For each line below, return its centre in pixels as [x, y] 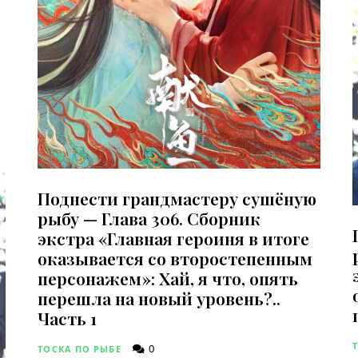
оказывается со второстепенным [175, 259]
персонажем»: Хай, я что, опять [168, 278]
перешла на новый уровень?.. [159, 298]
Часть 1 [68, 318]
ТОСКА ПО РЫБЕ [80, 349]
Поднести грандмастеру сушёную [177, 199]
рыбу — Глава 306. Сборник [149, 219]
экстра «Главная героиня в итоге [174, 239]
